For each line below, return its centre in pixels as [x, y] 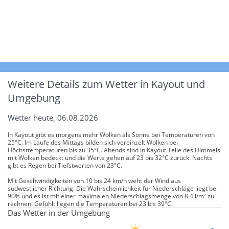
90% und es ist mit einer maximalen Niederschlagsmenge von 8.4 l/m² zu [111, 196]
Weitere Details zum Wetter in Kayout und [106, 84]
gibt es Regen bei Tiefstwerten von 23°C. [65, 165]
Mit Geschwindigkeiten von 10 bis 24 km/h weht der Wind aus [94, 180]
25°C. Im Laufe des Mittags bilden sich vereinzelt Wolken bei [93, 142]
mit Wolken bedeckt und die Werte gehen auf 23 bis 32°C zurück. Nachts [110, 157]
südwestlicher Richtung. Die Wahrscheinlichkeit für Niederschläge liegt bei [113, 188]
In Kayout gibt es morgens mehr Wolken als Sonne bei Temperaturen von [111, 134]
